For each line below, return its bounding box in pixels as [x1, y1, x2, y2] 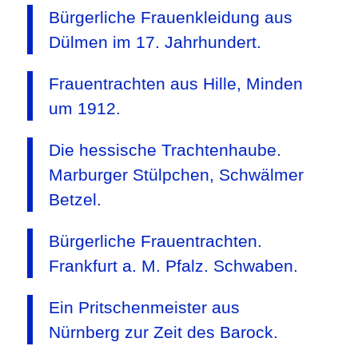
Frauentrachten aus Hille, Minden [48, 74, 303, 93]
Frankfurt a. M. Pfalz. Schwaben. [48, 257, 298, 276]
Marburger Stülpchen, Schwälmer [48, 165, 304, 185]
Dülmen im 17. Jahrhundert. [48, 33, 261, 52]
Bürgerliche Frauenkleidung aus [48, 8, 292, 27]
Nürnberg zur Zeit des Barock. [48, 323, 278, 342]
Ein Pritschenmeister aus [48, 298, 240, 317]
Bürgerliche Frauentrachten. [48, 232, 262, 251]
